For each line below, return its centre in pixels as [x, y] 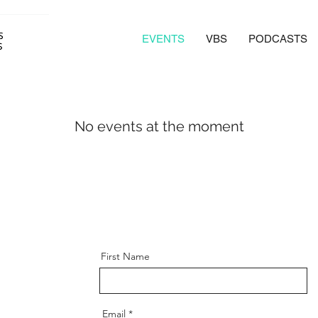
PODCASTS [278, 39]
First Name [125, 256]
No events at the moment [159, 126]
